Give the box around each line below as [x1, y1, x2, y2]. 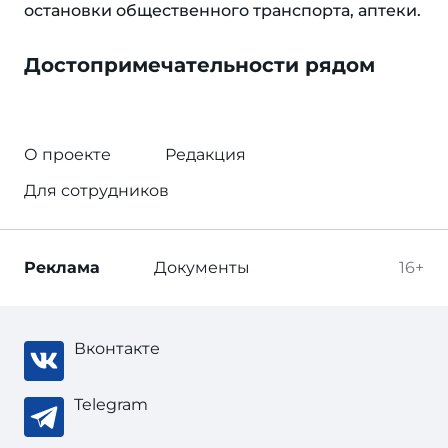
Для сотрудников [24, 181, 169, 200]
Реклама [24, 258, 100, 277]
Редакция [165, 145, 246, 164]
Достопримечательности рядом [24, 53, 375, 77]
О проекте [24, 145, 111, 164]
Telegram [74, 395, 148, 414]
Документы [154, 258, 250, 277]
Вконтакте [74, 339, 160, 358]
